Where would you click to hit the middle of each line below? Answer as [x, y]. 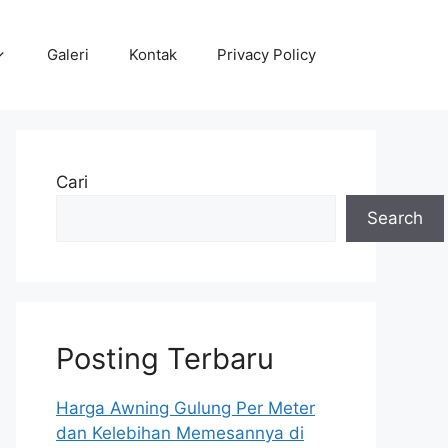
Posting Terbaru [165, 358]
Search [395, 218]
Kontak [153, 54]
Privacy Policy [266, 54]
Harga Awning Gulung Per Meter [185, 408]
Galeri [68, 54]
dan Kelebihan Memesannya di [180, 433]
